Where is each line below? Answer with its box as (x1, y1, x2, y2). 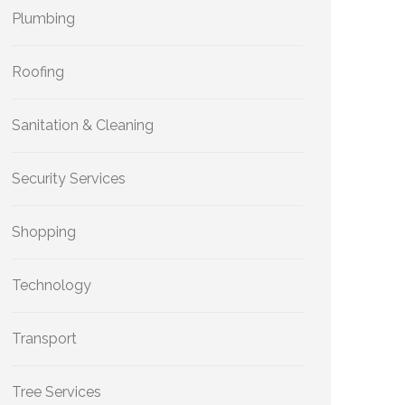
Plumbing (12, 10, 75, 27)
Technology (12, 277, 91, 294)
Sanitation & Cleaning (12, 117, 154, 134)
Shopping (12, 223, 76, 240)
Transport (12, 330, 77, 347)
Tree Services (12, 383, 101, 400)
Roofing (12, 63, 64, 80)
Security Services (12, 170, 126, 187)
